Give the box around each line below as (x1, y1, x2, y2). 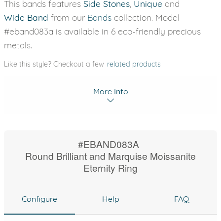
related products (107, 60, 161, 69)
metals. (4, 39, 32, 50)
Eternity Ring (83, 161, 138, 174)
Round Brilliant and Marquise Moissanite (25, 149, 196, 162)
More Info (93, 86, 128, 96)
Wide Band (4, 12, 48, 23)
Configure (22, 193, 57, 204)
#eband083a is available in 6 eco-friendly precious (4, 26, 201, 37)
